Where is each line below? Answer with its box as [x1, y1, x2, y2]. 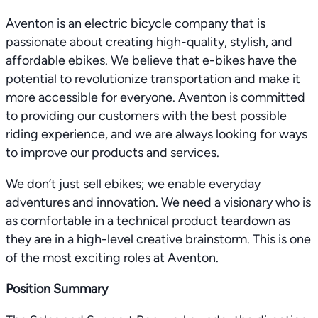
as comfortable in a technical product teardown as [6, 213, 290, 229]
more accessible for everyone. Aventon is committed [6, 89, 305, 105]
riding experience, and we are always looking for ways [6, 126, 307, 142]
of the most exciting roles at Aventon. [6, 250, 219, 265]
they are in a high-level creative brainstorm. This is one [6, 231, 311, 247]
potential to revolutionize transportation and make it [6, 71, 300, 87]
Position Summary [6, 281, 108, 297]
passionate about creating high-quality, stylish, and [6, 34, 292, 50]
